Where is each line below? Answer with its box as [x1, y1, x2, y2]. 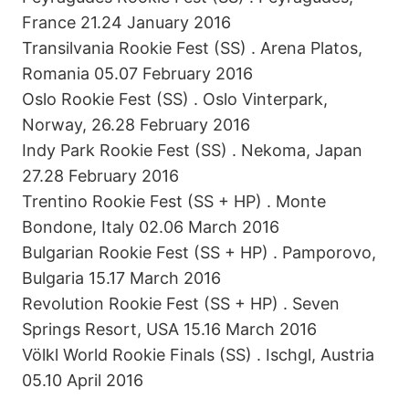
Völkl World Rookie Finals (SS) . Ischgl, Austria [22, 344, 374, 364]
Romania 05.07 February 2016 [22, 63, 253, 83]
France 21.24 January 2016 [22, 12, 231, 32]
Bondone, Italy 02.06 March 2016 [22, 216, 279, 236]
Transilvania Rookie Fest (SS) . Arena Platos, [22, 37, 362, 58]
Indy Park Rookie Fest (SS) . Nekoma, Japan [22, 140, 362, 160]
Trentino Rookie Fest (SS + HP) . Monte [22, 191, 326, 211]
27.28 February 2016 [22, 165, 179, 185]
